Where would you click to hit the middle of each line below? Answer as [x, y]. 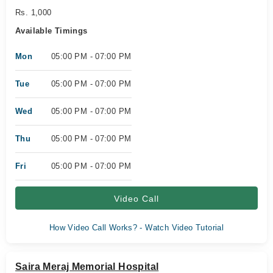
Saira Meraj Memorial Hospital [87, 267]
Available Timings [51, 31]
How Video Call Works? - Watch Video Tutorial [136, 228]
